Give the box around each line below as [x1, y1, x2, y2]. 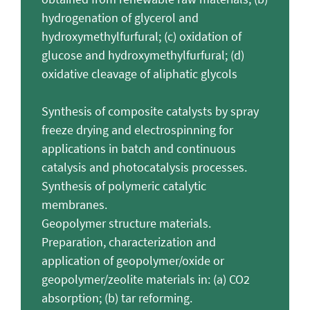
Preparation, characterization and [42, 233, 216, 250]
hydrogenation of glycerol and [42, 9, 199, 26]
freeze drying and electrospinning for [42, 121, 233, 138]
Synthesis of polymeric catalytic [42, 177, 206, 194]
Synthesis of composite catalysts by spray [42, 102, 259, 119]
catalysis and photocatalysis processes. [42, 158, 247, 175]
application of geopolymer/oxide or [42, 252, 224, 268]
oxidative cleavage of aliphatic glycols [42, 65, 237, 82]
